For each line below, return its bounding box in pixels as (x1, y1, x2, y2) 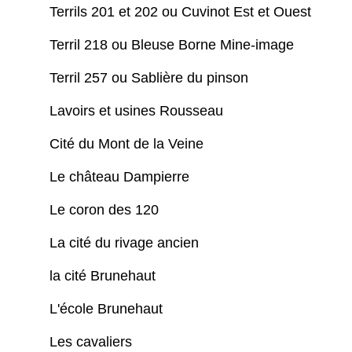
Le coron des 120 (49, 202, 163, 218)
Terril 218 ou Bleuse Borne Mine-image (49, 37, 302, 53)
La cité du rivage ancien (49, 235, 203, 251)
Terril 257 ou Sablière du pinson (49, 70, 256, 86)
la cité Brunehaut (49, 268, 159, 284)
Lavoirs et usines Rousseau (49, 103, 227, 119)
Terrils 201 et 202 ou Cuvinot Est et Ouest (49, 4, 319, 20)
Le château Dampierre (49, 169, 193, 185)
